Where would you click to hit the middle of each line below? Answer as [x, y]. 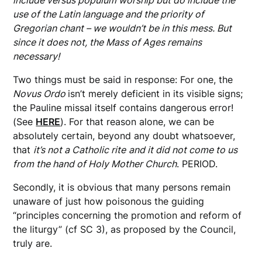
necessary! [40, 56]
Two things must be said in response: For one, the [123, 80]
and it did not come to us [183, 150]
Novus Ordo [41, 94]
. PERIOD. [197, 164]
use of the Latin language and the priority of [109, 14]
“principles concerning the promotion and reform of [127, 216]
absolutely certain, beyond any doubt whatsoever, [124, 136]
